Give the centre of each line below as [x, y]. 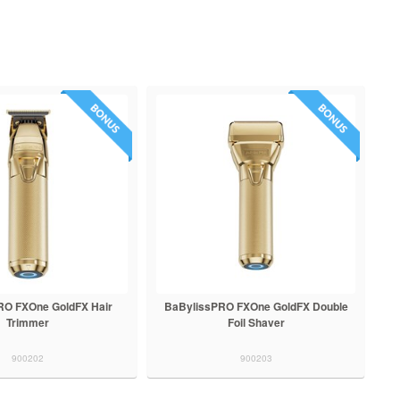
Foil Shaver [256, 322]
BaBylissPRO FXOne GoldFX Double [256, 306]
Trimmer [28, 322]
